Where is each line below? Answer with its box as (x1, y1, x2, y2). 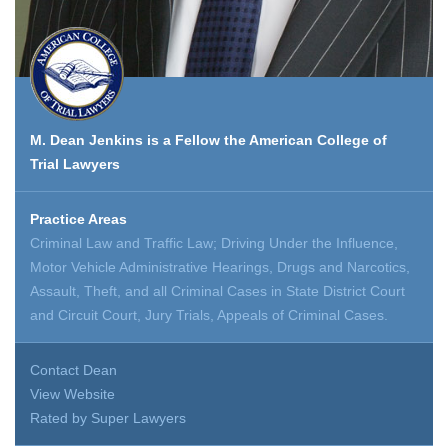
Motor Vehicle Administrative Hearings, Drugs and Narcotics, (30, 259, 410, 276)
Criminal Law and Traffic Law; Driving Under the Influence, (30, 235, 398, 252)
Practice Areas (30, 211, 127, 228)
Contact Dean (30, 362, 117, 379)
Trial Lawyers (30, 156, 120, 173)
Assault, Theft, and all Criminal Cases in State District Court (30, 283, 405, 300)
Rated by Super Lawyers (30, 410, 186, 427)
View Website (30, 386, 115, 403)
